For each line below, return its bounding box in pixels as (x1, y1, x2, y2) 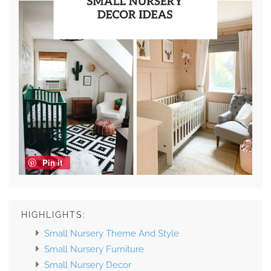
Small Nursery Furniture (44, 244, 144, 255)
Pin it (42, 157, 62, 169)
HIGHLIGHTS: (21, 210, 86, 220)
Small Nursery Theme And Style (44, 228, 179, 240)
